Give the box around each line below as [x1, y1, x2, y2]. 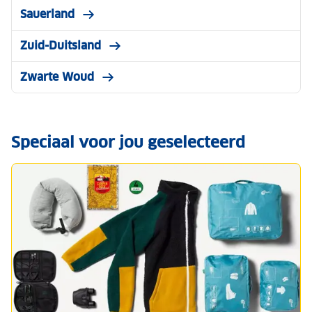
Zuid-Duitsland [20, 38, 101, 53]
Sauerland [20, 7, 75, 22]
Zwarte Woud [20, 70, 94, 84]
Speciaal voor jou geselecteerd [11, 132, 245, 152]
